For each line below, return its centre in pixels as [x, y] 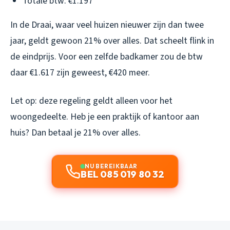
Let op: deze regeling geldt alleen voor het [91, 101]
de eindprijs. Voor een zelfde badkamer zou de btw [107, 57]
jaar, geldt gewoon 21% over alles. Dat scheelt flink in [112, 41]
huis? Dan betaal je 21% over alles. [75, 133]
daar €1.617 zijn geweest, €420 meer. [80, 73]
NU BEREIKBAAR [111, 166]
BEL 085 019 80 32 [123, 175]
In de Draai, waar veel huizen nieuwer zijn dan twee [107, 25]
